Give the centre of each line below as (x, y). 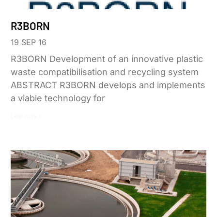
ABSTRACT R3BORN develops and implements (108, 85)
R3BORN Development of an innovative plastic (107, 59)
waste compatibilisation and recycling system (105, 72)
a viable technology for (58, 98)
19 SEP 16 (29, 42)
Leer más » (26, 116)
